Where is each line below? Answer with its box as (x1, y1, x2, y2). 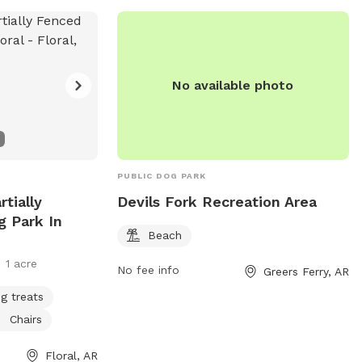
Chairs (10, 312, 43, 326)
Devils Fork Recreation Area (116, 192, 317, 210)
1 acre (6, 256, 38, 270)
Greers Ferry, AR (263, 264, 349, 278)
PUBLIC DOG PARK (116, 170, 206, 180)
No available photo (172, 77, 294, 93)
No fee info (116, 263, 179, 276)
